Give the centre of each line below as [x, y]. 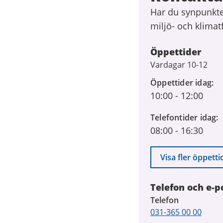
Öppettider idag [181, 83]
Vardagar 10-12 [179, 65]
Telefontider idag [183, 117]
